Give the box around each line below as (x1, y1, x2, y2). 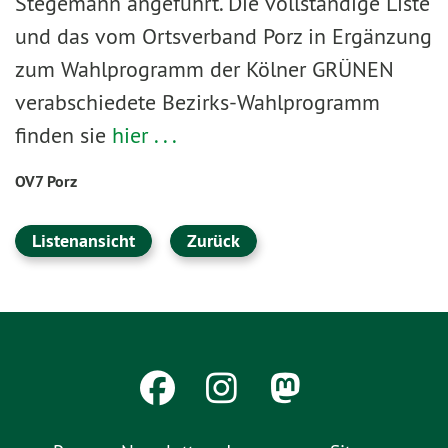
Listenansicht (32, 229, 135, 252)
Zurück (187, 229, 240, 252)
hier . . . (112, 121, 177, 149)
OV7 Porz (15, 171, 77, 192)
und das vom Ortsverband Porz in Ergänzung (15, 22, 432, 50)
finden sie (15, 121, 112, 149)
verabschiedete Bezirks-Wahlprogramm (15, 88, 380, 116)
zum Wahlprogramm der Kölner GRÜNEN (15, 55, 394, 83)
